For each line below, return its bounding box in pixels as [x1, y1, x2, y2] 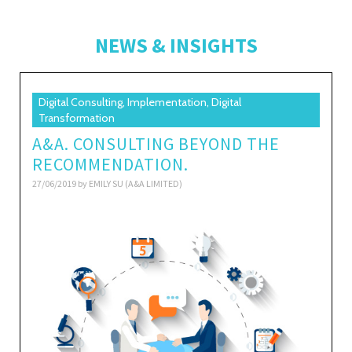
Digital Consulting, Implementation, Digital [38, 95, 241, 109]
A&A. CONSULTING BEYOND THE [32, 133, 280, 155]
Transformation [38, 111, 115, 125]
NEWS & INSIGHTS [94, 32, 258, 58]
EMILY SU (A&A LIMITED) [89, 178, 182, 189]
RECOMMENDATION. [32, 153, 189, 175]
